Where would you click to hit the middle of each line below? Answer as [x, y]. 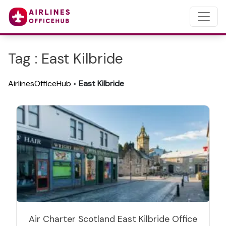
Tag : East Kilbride [66, 59]
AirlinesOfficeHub [40, 83]
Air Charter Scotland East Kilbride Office [113, 219]
